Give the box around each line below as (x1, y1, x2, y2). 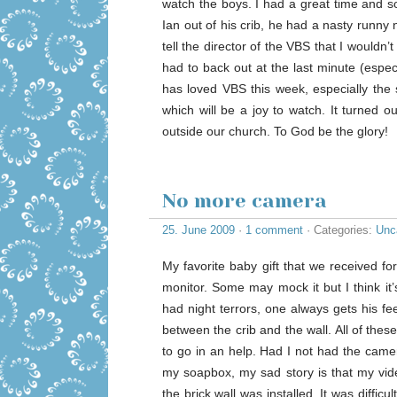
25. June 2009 (162, 223, 235, 237)
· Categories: (303, 223, 376, 237)
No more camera (162, 190, 327, 212)
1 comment (245, 223, 303, 237)
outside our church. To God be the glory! (162, 124, 388, 138)
